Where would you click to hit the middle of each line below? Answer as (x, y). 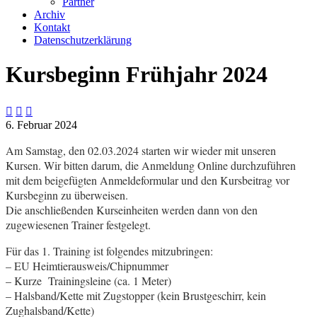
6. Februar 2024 (41, 125)
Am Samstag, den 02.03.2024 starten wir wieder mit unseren (141, 150)
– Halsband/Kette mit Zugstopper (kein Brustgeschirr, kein (136, 295)
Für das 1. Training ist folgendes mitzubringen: (109, 250)
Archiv (50, 15)
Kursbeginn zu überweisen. (67, 195)
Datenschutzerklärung (83, 40)
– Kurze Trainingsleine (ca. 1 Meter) (88, 280)
